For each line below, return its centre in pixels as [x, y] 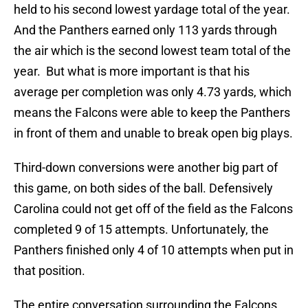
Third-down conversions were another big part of [146, 168]
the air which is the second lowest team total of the [152, 51]
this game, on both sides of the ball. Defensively [143, 188]
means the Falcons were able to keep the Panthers [152, 113]
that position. [49, 271]
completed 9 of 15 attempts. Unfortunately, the [141, 230]
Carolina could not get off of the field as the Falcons [153, 209]
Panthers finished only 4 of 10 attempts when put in [154, 250]
